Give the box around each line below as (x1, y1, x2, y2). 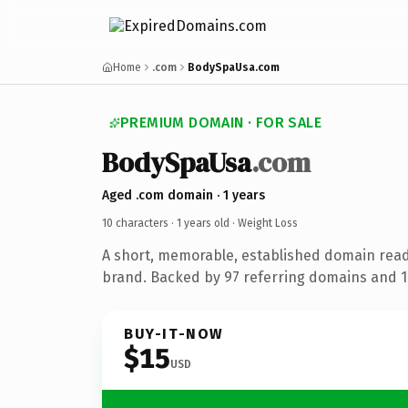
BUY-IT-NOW (124, 324, 224, 342)
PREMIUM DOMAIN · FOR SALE (120, 114, 321, 131)
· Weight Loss (229, 216, 298, 229)
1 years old (177, 216, 229, 229)
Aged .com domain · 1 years (102, 187, 265, 203)
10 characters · (102, 216, 177, 229)
